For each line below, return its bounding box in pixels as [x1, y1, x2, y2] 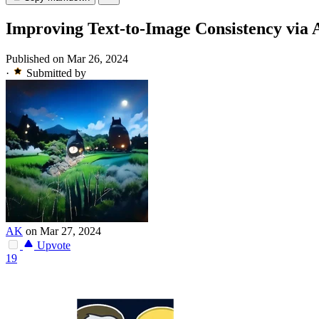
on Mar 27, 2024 [26, 225, 101, 238]
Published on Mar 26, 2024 [6, 53, 128, 66]
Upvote [34, 239, 70, 252]
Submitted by [26, 67, 86, 80]
